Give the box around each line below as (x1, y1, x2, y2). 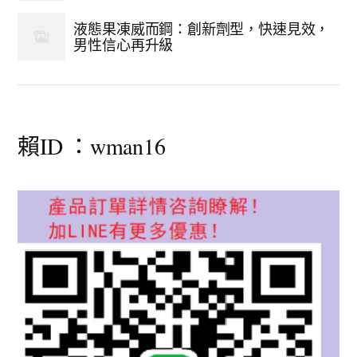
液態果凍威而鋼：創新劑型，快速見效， (73, 19, 330, 38)
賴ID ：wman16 (18, 131, 166, 161)
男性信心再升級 (73, 35, 174, 54)
